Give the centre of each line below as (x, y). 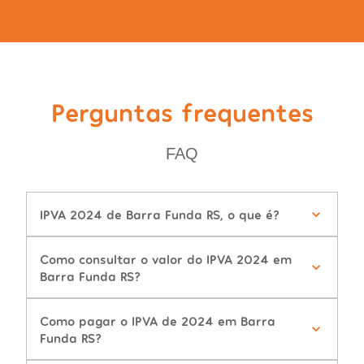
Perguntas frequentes (182, 112)
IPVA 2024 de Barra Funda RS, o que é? (160, 214)
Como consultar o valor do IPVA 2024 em (166, 259)
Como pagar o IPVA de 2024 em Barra (158, 321)
